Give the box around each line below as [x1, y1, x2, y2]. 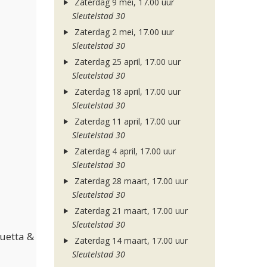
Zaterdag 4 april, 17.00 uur [72, 145, 176, 157]
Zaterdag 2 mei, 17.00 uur [72, 26, 174, 38]
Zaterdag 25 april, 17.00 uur [72, 56, 181, 67]
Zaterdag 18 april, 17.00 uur [72, 86, 181, 97]
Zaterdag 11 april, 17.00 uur [72, 116, 181, 127]
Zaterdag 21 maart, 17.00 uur [72, 205, 188, 216]
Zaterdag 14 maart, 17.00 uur [72, 235, 188, 246]
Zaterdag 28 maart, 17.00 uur [72, 175, 188, 187]
